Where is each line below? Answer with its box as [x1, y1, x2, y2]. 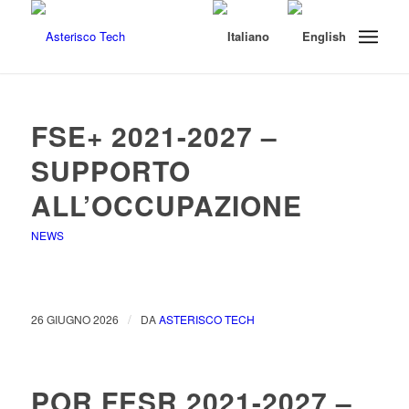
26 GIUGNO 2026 [30, 311, 119, 327]
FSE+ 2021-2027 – [30, 116, 278, 155]
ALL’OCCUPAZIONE [30, 185, 302, 225]
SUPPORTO [30, 151, 191, 190]
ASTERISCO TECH [158, 311, 255, 327]
